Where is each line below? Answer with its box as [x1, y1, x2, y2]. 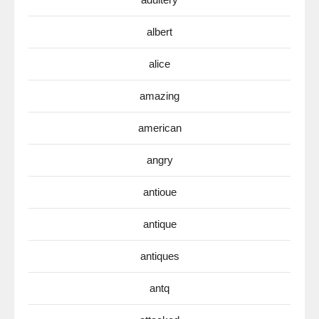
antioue [142, 186, 177, 198]
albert [147, 26, 172, 38]
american [137, 122, 182, 134]
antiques [140, 250, 179, 262]
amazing [140, 90, 179, 102]
